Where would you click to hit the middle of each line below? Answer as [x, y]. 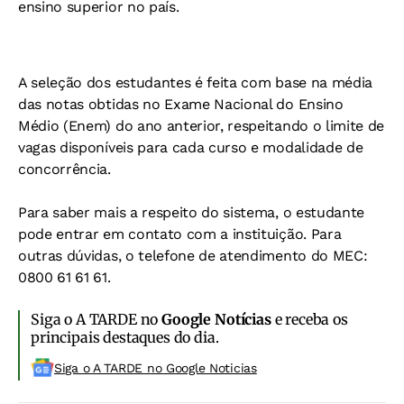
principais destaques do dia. [125, 337]
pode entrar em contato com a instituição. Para [180, 234]
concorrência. [64, 169]
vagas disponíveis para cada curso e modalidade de [191, 147]
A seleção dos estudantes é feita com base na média [195, 82]
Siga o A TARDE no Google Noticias [156, 367]
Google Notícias [216, 319]
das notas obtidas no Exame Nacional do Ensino [181, 104]
